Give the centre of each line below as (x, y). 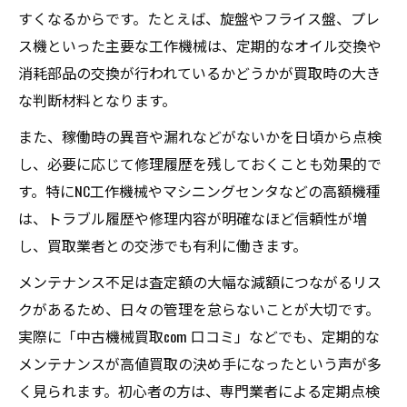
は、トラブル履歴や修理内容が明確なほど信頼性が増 (193, 218)
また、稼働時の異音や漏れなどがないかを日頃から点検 (200, 136)
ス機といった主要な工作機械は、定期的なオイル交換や (200, 45)
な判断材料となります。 (97, 100)
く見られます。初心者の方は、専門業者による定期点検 (199, 391)
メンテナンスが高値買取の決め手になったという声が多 (200, 363)
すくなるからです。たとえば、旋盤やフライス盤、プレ (199, 18)
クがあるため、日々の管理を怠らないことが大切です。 (199, 309)
